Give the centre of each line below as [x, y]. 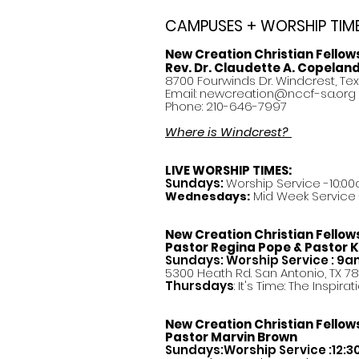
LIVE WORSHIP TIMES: [228, 170]
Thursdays [200, 286]
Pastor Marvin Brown [231, 337]
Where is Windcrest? [228, 132]
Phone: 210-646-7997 [226, 106]
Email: [182, 93]
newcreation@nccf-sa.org [278, 93]
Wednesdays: [208, 196]
